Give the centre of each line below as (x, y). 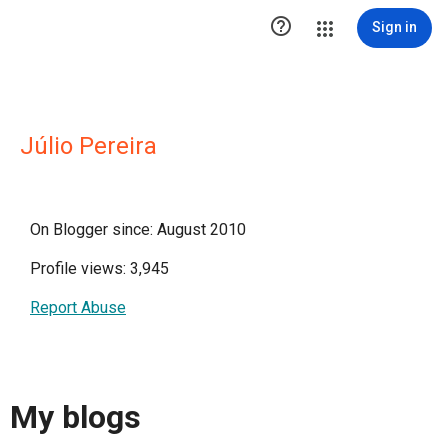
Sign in (394, 27)
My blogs (75, 417)
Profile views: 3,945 (99, 268)
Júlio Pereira (88, 146)
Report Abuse (78, 307)
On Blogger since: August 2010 (138, 229)
